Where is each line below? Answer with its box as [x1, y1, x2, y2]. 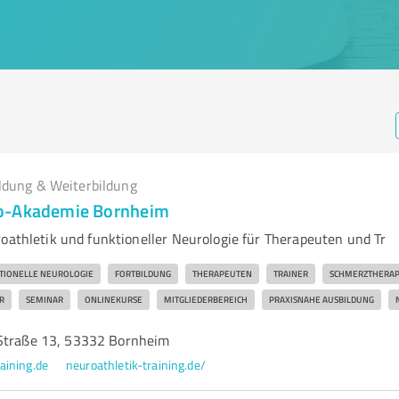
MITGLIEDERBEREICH [163, 293, 248, 305]
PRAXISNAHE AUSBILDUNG [268, 293, 374, 305]
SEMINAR [25, 293, 63, 305]
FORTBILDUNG [114, 267, 171, 280]
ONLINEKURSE [84, 293, 142, 305]
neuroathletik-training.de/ [66, 356, 206, 373]
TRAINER [273, 267, 308, 280]
